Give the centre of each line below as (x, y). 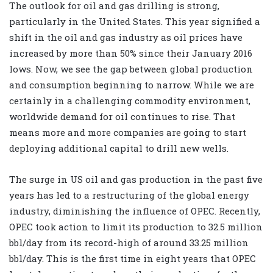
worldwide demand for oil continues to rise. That (122, 117)
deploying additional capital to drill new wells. (119, 148)
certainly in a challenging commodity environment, (130, 101)
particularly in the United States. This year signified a (135, 22)
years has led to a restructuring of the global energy (129, 195)
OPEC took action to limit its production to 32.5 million (136, 227)
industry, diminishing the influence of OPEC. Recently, (135, 211)
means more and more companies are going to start (128, 133)
